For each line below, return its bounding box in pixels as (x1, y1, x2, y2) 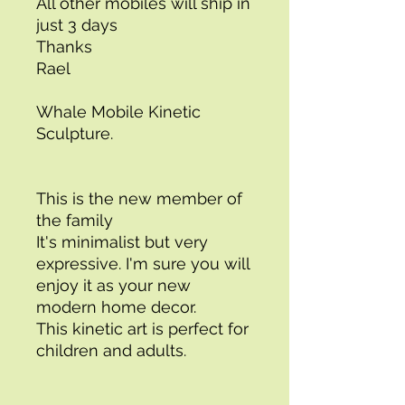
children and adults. (36, 341, 191, 360)
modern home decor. (36, 297, 201, 316)
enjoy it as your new (36, 276, 191, 295)
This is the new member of (36, 189, 242, 208)
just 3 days (36, 15, 122, 34)
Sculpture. (36, 124, 118, 143)
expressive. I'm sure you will (36, 254, 250, 273)
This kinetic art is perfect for (36, 319, 249, 338)
